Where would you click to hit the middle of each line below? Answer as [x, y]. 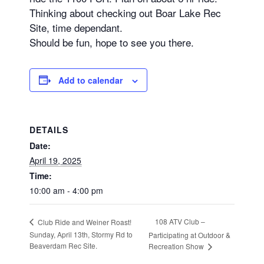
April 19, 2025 [55, 160]
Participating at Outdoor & [189, 235]
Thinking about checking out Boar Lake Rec [125, 12]
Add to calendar [90, 80]
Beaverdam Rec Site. [63, 245]
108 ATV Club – [180, 222]
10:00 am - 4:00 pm [66, 190]
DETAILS [49, 129]
